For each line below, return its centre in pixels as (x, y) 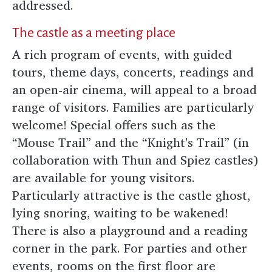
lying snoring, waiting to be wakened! (120, 213)
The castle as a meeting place (95, 33)
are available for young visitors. (104, 178)
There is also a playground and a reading (130, 231)
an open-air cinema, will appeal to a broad (134, 90)
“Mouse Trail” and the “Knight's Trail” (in (131, 143)
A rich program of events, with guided (122, 55)
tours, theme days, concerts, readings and (133, 72)
